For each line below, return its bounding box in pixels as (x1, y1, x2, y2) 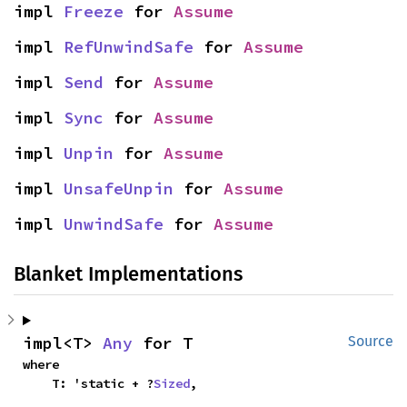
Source (348, 333, 393, 351)
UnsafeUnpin (64, 178, 174, 200)
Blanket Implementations (14, 262, 243, 287)
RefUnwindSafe (64, 36, 194, 58)
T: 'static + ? (52, 375, 154, 392)
